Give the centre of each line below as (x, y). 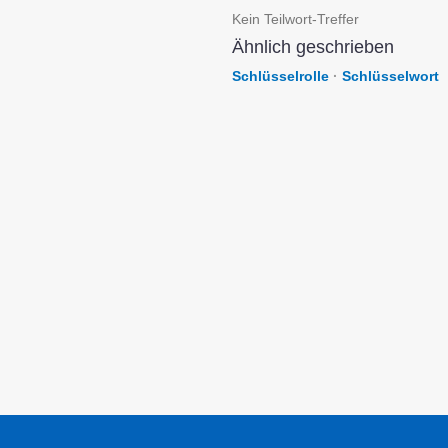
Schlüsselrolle (280, 76)
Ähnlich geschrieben (313, 47)
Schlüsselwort (390, 76)
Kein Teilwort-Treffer (295, 19)
